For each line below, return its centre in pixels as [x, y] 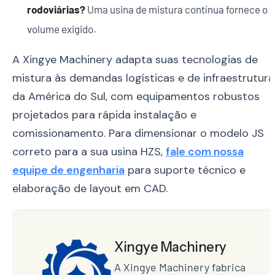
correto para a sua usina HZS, [89, 152]
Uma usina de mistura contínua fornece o [176, 10]
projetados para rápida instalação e [104, 115]
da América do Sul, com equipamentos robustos [136, 97]
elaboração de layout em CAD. [90, 189]
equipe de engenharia [68, 170]
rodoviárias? [56, 10]
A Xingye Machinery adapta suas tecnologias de [135, 60]
